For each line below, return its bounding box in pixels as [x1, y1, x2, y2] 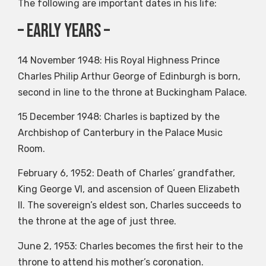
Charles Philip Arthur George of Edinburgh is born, [18, 70, 240, 82]
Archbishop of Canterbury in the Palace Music [18, 127, 223, 139]
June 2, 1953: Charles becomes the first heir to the [18, 240, 243, 252]
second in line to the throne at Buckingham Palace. [18, 86, 247, 98]
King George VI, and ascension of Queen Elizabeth [18, 183, 240, 195]
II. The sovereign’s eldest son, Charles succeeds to [18, 199, 241, 211]
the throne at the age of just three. [18, 216, 176, 227]
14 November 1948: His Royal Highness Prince [18, 54, 220, 66]
